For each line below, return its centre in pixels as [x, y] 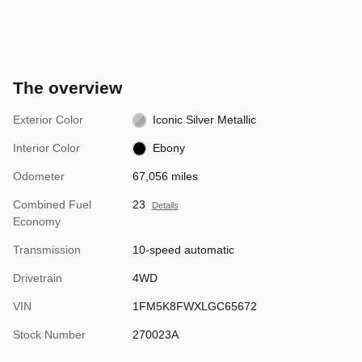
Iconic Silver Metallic [205, 119]
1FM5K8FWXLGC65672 [194, 306]
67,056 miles [165, 176]
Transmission [47, 249]
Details [165, 205]
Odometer [39, 176]
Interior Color [46, 147]
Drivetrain [38, 278]
